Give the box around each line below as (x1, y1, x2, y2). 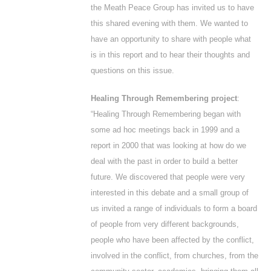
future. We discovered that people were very (91, 172, 245, 181)
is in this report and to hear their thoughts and (91, 50, 250, 59)
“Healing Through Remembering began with (91, 109, 241, 119)
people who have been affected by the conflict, (91, 235, 254, 244)
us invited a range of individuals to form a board (91, 204, 257, 213)
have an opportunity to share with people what (91, 34, 251, 44)
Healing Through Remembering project (91, 94, 237, 103)
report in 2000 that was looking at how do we (91, 141, 246, 150)
